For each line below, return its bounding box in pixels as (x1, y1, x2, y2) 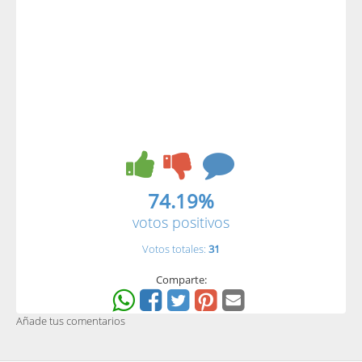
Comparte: (155, 271, 207, 287)
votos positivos (133, 212, 229, 232)
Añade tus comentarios (16, 313, 125, 328)
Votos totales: (142, 241, 208, 256)
